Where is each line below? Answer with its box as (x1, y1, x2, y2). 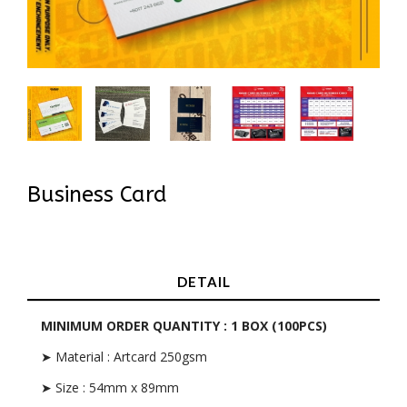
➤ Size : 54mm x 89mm (41, 379, 179, 396)
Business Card (27, 182, 167, 207)
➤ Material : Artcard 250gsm (41, 348, 207, 365)
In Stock (27, 226, 72, 240)
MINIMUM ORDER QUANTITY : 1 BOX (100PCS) (41, 317, 327, 334)
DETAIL (176, 273, 231, 290)
